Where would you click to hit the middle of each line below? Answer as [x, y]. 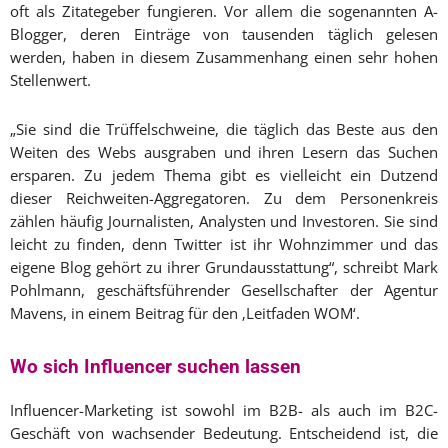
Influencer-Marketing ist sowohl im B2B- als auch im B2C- [224, 410]
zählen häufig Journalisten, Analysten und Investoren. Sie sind [224, 221]
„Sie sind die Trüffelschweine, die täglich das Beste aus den [224, 129]
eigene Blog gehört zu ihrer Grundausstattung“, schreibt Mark [224, 267]
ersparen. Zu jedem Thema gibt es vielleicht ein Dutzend [224, 175]
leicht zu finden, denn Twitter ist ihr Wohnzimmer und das [224, 244]
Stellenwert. [50, 80]
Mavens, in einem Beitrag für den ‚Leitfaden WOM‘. [185, 313]
